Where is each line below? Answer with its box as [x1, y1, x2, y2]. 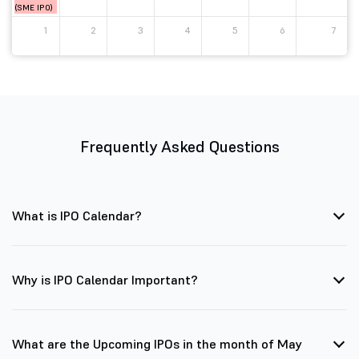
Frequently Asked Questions [79, 136, 280, 157]
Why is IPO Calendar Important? [12, 272, 198, 288]
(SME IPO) [14, 2, 53, 13]
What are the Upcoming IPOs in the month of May [12, 336, 302, 352]
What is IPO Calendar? [12, 208, 142, 224]
